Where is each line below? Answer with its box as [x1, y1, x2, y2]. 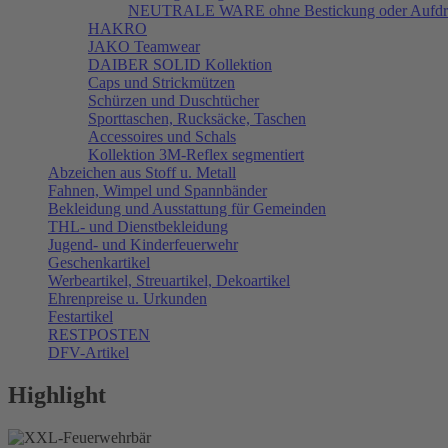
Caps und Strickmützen [88, 73, 235, 91]
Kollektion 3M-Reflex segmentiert [88, 145, 304, 163]
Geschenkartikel [48, 253, 150, 271]
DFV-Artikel [48, 343, 129, 361]
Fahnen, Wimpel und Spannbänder [48, 181, 267, 199]
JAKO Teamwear [88, 37, 200, 55]
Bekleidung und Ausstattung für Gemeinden [48, 199, 326, 217]
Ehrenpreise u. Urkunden [48, 289, 207, 307]
